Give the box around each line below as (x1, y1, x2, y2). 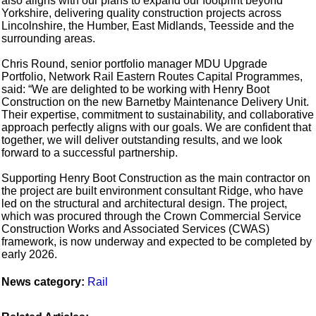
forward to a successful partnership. (1, 146, 178, 159)
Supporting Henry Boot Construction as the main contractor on (1, 171, 311, 184)
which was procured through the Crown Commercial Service (1, 209, 302, 222)
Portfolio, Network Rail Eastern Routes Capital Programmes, (1, 70, 303, 83)
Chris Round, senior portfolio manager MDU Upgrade (1, 57, 268, 70)
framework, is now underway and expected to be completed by (1, 235, 312, 248)
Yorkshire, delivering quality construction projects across (1, 6, 282, 19)
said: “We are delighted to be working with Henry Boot (1, 83, 270, 95)
